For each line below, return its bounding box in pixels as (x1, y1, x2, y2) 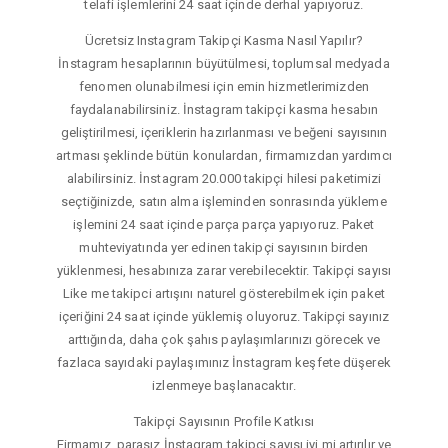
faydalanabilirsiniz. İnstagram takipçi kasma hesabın (69, 101, 379, 117)
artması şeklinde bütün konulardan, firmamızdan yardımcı (56, 147, 392, 163)
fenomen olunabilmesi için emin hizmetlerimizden (79, 78, 369, 94)
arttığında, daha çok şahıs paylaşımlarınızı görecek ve (67, 331, 381, 347)
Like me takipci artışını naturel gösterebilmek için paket (63, 285, 385, 301)
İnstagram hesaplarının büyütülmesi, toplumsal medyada (58, 55, 390, 71)
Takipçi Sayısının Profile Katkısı (133, 413, 315, 429)
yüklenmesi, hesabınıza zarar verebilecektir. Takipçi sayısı (57, 262, 391, 278)
